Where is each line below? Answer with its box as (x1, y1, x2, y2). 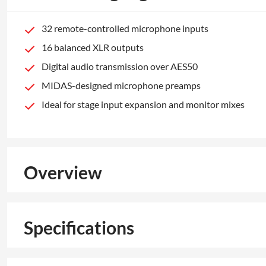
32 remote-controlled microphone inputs (42, 22, 208, 34)
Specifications (24, 216, 134, 238)
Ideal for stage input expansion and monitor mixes (42, 98, 245, 110)
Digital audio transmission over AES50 (42, 60, 198, 72)
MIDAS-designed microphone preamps (42, 79, 201, 91)
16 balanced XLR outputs (42, 41, 144, 53)
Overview (24, 161, 102, 183)
